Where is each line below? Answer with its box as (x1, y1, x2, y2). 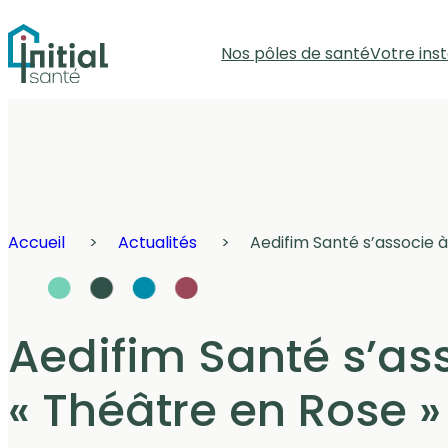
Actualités (118, 231, 197, 255)
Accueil (8, 231, 65, 255)
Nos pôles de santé (221, 41, 371, 65)
